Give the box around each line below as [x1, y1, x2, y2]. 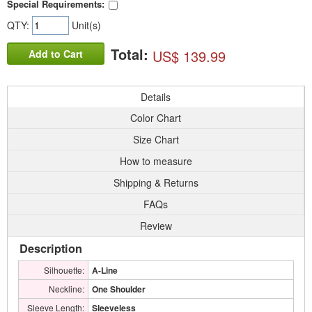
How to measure [119, 154, 192, 168]
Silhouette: [44, 264, 84, 276]
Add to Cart [29, 47, 83, 61]
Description [19, 240, 82, 256]
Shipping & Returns [113, 175, 198, 189]
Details [141, 90, 171, 104]
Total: [111, 44, 153, 65]
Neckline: [49, 283, 84, 295]
